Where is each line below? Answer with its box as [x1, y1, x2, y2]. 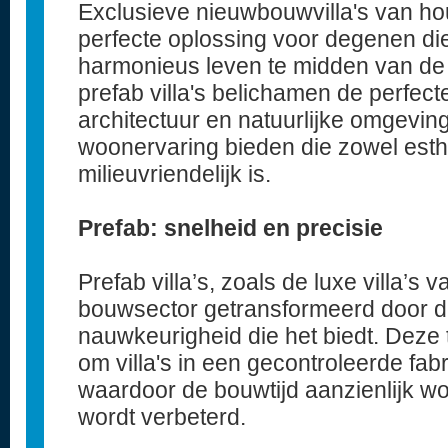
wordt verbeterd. [78, 404, 246, 430]
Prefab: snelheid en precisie [78, 215, 383, 241]
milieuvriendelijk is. [78, 161, 271, 187]
